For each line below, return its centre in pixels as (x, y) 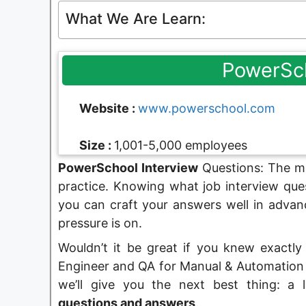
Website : (109, 108)
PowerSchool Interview (128, 167)
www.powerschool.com (207, 108)
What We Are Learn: (136, 18)
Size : (97, 145)
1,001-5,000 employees (181, 145)
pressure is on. (100, 223)
